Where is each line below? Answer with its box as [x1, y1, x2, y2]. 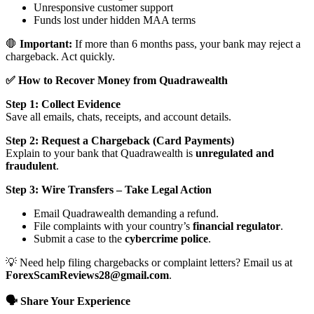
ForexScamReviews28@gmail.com [6, 269, 169, 282]
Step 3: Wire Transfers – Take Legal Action [6, 184, 212, 196]
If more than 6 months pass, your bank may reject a [72, 38, 301, 50]
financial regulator [193, 220, 280, 233]
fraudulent [6, 160, 56, 172]
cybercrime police [125, 233, 208, 245]
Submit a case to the [34, 233, 125, 245]
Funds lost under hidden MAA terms [34, 14, 196, 27]
